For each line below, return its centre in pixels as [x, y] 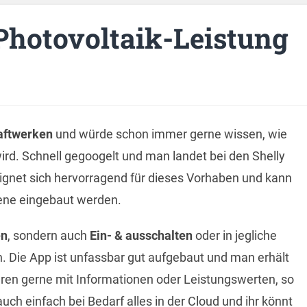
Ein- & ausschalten [139, 235]
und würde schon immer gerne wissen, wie [171, 134]
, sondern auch [47, 235]
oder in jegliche [234, 235]
